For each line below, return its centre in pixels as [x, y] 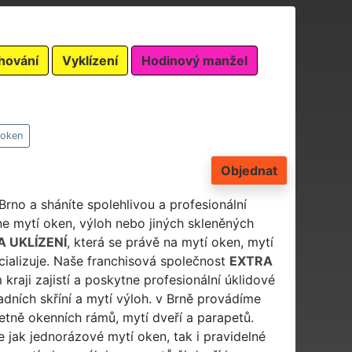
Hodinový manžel [194, 60]
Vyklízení [90, 60]
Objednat [249, 170]
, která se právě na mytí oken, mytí [170, 242]
